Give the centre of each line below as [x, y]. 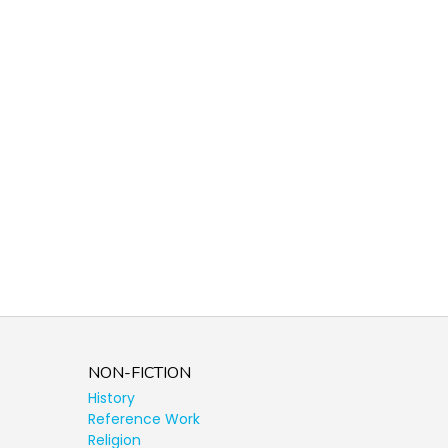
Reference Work [144, 418]
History [111, 397]
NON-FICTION [139, 372]
